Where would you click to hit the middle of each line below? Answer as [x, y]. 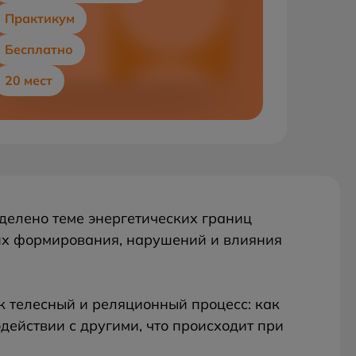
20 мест [29, 80]
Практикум [40, 18]
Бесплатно [39, 49]
